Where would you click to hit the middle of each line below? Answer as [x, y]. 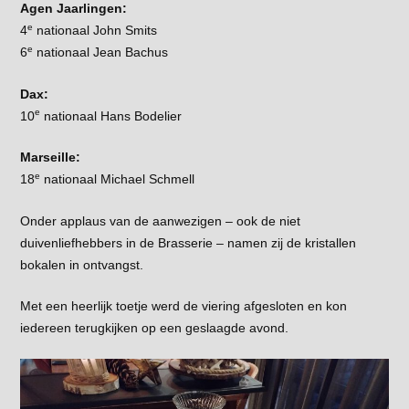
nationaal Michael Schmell [117, 179]
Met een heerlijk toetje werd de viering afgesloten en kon [183, 306]
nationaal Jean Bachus [100, 52]
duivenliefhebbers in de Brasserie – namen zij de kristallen [188, 242]
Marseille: [50, 157]
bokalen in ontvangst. [81, 264]
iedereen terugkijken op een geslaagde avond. [154, 328]
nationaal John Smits [94, 30]
